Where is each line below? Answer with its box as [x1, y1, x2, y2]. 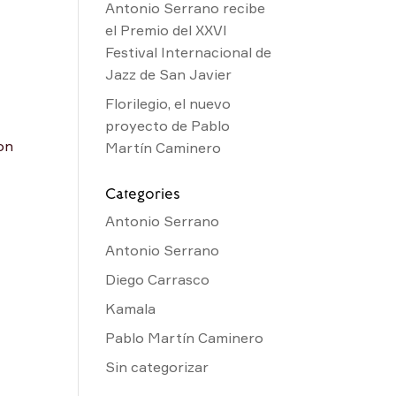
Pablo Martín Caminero [105, 328, 264, 346]
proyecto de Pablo [105, 116, 231, 134]
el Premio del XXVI [105, 20, 228, 39]
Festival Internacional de [105, 42, 272, 61]
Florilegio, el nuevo [105, 94, 232, 112]
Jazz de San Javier [105, 65, 232, 83]
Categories [105, 183, 181, 202]
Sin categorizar [105, 357, 209, 376]
